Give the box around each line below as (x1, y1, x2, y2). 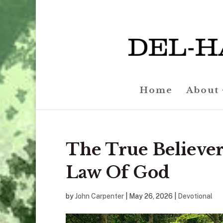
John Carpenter (75, 192, 124, 200)
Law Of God (66, 162, 170, 183)
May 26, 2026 (129, 192, 173, 200)
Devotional (178, 192, 213, 200)
